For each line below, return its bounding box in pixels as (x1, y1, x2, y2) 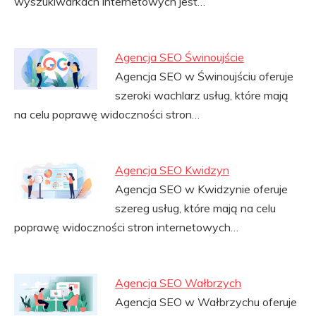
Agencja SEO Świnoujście (114, 50, 244, 64)
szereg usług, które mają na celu (114, 201, 276, 215)
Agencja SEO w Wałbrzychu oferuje (114, 295, 297, 309)
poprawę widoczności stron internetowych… (14, 220, 238, 234)
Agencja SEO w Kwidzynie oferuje (114, 182, 288, 196)
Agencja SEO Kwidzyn (114, 163, 229, 177)
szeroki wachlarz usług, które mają (114, 88, 288, 102)
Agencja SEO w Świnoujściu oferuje (114, 69, 293, 83)
